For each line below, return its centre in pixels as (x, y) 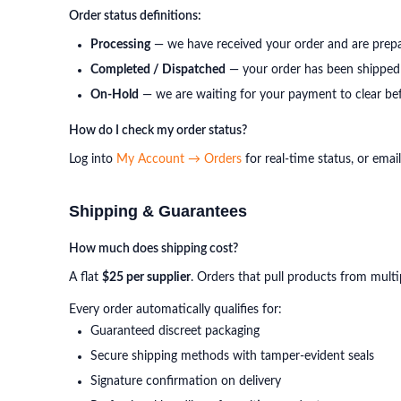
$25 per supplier (146, 277)
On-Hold (115, 95)
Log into (93, 159)
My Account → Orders (179, 159)
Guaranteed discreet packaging (175, 331)
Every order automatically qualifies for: (175, 310)
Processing (120, 45)
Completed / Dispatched (158, 70)
